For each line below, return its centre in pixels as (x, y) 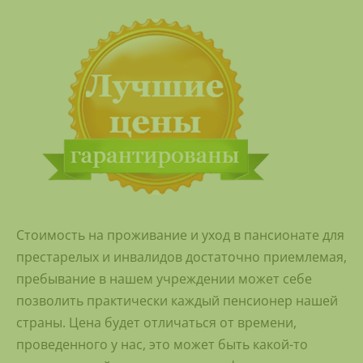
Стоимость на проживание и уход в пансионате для (180, 235)
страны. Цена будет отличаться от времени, (156, 323)
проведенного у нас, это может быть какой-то (162, 345)
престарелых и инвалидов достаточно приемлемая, (181, 257)
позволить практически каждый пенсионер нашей (177, 301)
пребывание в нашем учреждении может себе (164, 279)
